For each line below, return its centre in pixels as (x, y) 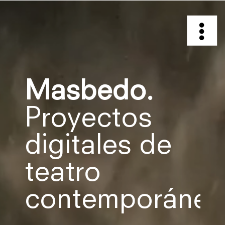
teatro (63, 173)
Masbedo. (89, 92)
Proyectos (88, 119)
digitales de (98, 146)
